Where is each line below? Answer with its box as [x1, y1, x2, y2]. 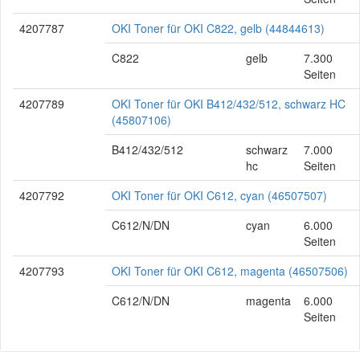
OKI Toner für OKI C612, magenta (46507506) [112, 263, 348, 279]
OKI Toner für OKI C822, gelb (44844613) [112, 20, 325, 36]
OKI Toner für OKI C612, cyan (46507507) [112, 187, 327, 203]
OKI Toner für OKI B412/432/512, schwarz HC [112, 96, 346, 112]
